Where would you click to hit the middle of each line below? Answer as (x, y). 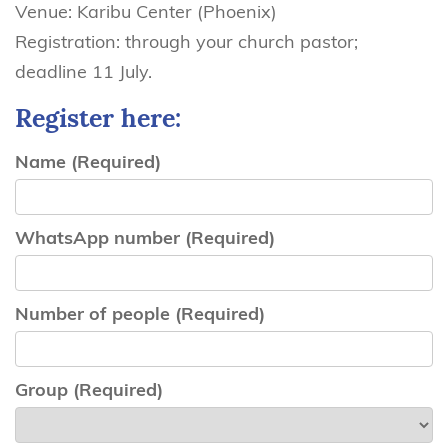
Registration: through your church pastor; (186, 41)
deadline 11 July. (83, 71)
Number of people (95, 313)
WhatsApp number (100, 237)
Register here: (98, 118)
